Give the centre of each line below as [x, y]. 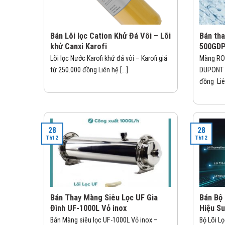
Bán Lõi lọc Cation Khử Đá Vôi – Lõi [110, 36]
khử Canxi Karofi [79, 47]
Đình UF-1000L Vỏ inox [88, 208]
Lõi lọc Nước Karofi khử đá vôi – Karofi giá [109, 58]
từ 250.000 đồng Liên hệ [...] [89, 70]
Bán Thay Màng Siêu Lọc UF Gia [104, 198]
